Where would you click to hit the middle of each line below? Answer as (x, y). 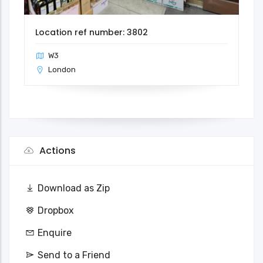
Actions (56, 150)
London (62, 69)
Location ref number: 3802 (92, 32)
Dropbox (56, 210)
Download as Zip (74, 188)
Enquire (55, 232)
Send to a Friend (74, 255)
